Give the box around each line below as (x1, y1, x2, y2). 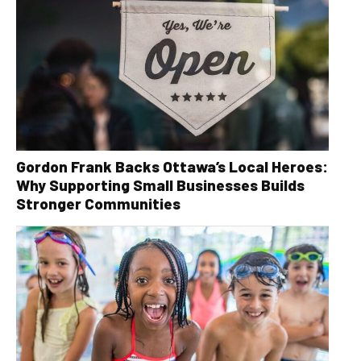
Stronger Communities (16, 193, 180, 213)
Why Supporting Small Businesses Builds (16, 175, 305, 194)
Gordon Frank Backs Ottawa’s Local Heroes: (16, 156, 328, 176)
